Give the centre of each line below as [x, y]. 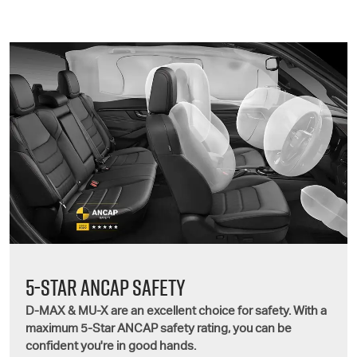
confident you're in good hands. [111, 347]
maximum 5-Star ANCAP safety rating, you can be [159, 329]
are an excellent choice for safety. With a [218, 312]
